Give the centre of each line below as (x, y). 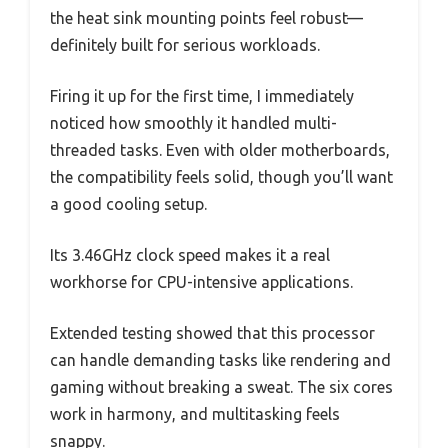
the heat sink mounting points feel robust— (206, 18)
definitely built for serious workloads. (185, 45)
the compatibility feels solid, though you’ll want (221, 177)
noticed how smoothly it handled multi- (193, 123)
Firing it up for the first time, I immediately (202, 96)
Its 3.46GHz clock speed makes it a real (190, 255)
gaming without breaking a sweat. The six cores (221, 387)
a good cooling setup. (128, 204)
